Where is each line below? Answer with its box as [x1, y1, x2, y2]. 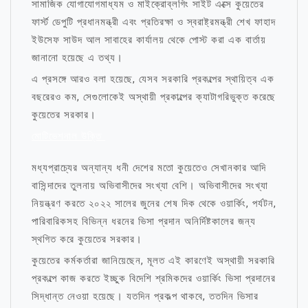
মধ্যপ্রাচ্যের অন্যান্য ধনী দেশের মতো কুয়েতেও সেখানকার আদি [32, 162, 266, 174]
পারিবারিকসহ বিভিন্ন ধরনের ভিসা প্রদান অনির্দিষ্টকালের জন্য [32, 215, 256, 228]
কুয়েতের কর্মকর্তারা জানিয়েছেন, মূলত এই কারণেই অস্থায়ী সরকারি [32, 254, 275, 267]
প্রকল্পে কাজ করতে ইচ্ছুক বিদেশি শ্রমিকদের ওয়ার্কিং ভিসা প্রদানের [32, 272, 276, 285]
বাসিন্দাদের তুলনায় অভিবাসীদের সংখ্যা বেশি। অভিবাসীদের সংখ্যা [32, 179, 268, 192]
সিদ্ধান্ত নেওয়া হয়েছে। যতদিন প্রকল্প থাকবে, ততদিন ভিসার [32, 290, 258, 302]
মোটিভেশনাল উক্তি [32, 130, 105, 142]
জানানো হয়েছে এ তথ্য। [32, 52, 123, 64]
